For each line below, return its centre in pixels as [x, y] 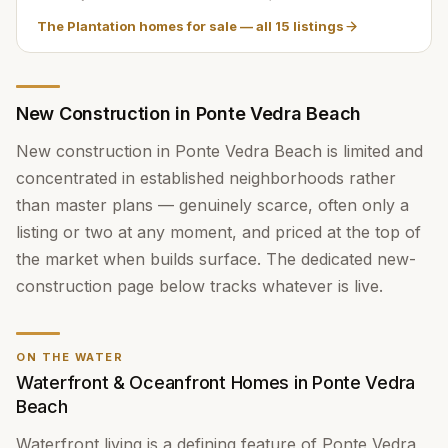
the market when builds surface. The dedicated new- [216, 259]
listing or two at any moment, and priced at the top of [218, 232]
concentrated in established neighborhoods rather [206, 178]
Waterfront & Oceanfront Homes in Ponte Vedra [216, 382]
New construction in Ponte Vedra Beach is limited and [219, 151]
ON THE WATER [70, 357]
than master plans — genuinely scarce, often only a [212, 205]
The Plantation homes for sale [137, 26]
